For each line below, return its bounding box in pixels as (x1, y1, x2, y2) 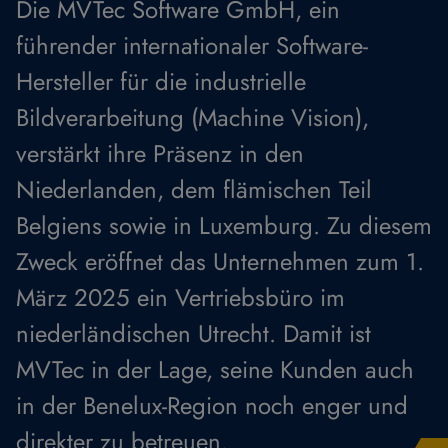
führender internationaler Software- (16, 28, 368, 63)
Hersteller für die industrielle (16, 64, 306, 99)
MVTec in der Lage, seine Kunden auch (16, 352, 414, 387)
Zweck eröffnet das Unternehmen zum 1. (16, 244, 424, 279)
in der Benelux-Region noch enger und (16, 388, 408, 423)
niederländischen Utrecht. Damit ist (16, 316, 371, 351)
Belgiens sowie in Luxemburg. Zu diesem (16, 208, 432, 243)
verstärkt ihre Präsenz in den (16, 136, 304, 171)
